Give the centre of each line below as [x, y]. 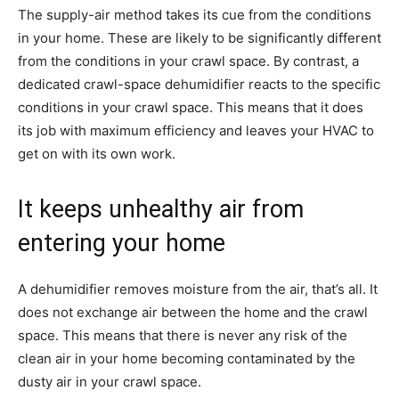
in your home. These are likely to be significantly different [199, 37]
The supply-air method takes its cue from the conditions [195, 14]
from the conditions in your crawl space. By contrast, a [188, 61]
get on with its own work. [97, 153]
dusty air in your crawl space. [110, 381]
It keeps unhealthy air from [161, 209]
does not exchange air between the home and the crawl [193, 312]
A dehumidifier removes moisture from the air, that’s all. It [198, 289]
